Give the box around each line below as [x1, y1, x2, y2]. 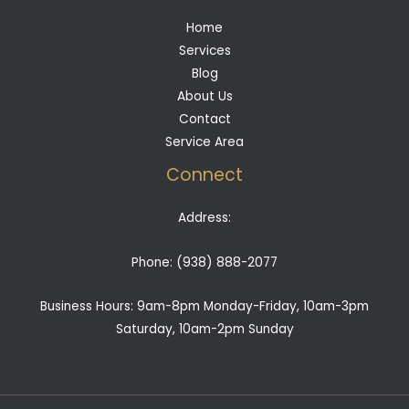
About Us [176, 88, 233, 106]
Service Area [165, 133, 244, 152]
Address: [178, 208, 231, 226]
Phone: [131, 253, 176, 271]
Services [178, 42, 231, 60]
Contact [178, 110, 231, 129]
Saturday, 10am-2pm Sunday [115, 320, 294, 339]
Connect [166, 163, 243, 188]
